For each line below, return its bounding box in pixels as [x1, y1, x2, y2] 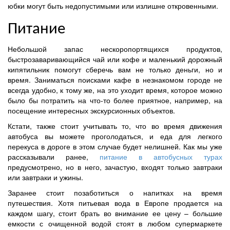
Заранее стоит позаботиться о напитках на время [8, 187, 222, 198]
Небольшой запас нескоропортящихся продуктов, [8, 43, 222, 54]
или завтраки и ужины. [8, 171, 83, 182]
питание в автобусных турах [100, 151, 222, 162]
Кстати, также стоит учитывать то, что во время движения [8, 120, 222, 131]
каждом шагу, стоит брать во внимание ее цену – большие [8, 207, 222, 218]
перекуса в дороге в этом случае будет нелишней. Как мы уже [8, 141, 222, 151]
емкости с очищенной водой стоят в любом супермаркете [8, 218, 222, 228]
